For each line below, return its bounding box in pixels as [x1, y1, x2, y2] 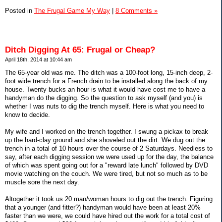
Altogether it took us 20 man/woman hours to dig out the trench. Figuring [5, 195, 213, 203]
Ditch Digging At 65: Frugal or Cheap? [5, 45, 155, 55]
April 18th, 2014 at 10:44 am [5, 56, 72, 62]
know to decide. [5, 111, 50, 119]
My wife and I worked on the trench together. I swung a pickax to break [5, 128, 208, 136]
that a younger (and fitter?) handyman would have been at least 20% [5, 204, 201, 212]
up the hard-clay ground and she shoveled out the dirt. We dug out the [5, 136, 205, 144]
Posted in [5, 6, 34, 14]
